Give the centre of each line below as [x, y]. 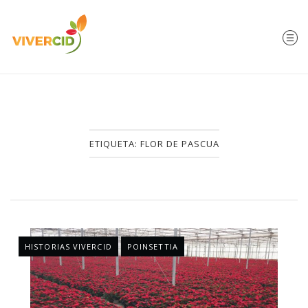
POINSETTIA [152, 246]
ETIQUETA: [114, 144]
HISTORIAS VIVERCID [68, 246]
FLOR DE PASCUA [179, 144]
